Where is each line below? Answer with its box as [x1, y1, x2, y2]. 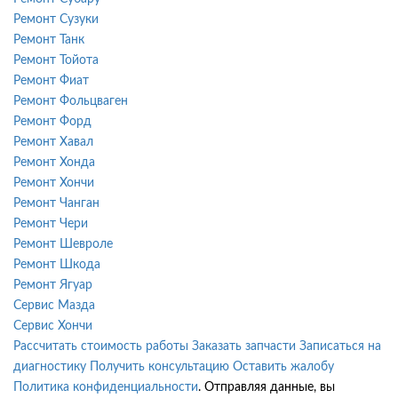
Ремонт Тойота [13, 53, 99, 67]
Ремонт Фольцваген [13, 94, 128, 107]
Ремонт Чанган [13, 196, 99, 210]
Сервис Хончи [13, 319, 92, 332]
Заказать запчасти [192, 339, 296, 353]
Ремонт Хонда [13, 155, 95, 169]
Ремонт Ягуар [13, 278, 92, 291]
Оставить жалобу [233, 360, 334, 373]
